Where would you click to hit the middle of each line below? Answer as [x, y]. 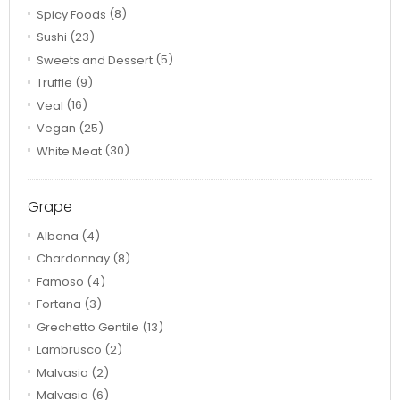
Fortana [59, 304]
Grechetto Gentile [88, 327]
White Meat [69, 151]
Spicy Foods [71, 14]
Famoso [60, 281]
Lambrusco [69, 350]
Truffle [54, 83]
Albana [58, 236]
